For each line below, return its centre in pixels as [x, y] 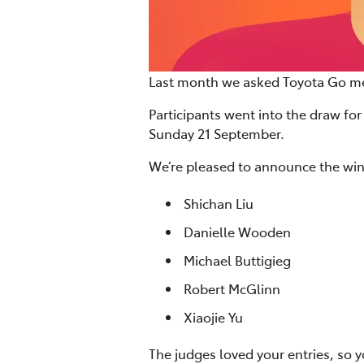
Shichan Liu [219, 203]
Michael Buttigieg [237, 260]
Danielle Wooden [237, 231]
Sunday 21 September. [217, 134]
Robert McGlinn [232, 288]
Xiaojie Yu [213, 316]
